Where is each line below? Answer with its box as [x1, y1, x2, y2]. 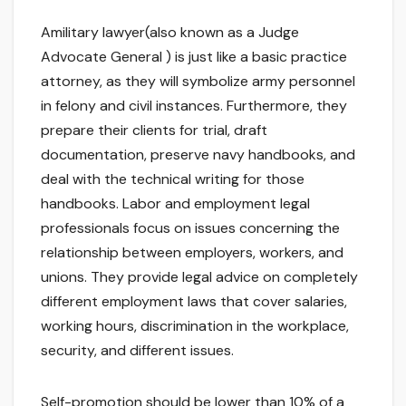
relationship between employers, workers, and [41, 243, 343, 263]
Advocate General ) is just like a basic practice [41, 47, 347, 67]
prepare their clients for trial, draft [41, 121, 267, 140]
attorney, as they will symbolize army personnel [41, 72, 355, 92]
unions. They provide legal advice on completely [41, 267, 358, 287]
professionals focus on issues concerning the [41, 218, 340, 238]
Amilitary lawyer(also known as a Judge [41, 23, 299, 43]
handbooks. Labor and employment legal [41, 194, 310, 214]
